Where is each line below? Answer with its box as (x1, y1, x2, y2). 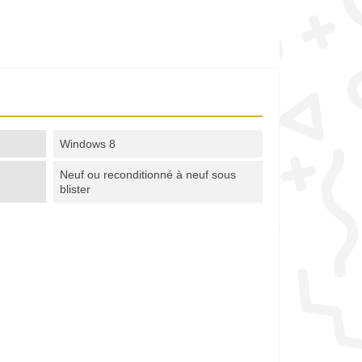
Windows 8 (60, 137, 116, 151)
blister (60, 183, 91, 196)
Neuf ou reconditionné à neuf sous (60, 168, 237, 182)
